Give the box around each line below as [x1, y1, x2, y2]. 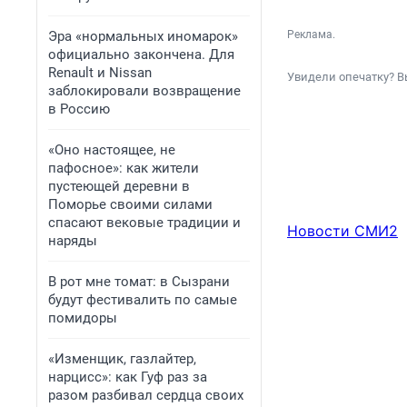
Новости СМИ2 [287, 222, 398, 241]
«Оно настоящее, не [48, 142, 175, 158]
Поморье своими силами [48, 196, 213, 213]
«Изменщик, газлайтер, [48, 351, 196, 367]
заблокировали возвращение [48, 83, 241, 99]
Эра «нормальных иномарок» [48, 28, 238, 45]
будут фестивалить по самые [48, 292, 237, 308]
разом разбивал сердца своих [48, 387, 243, 403]
